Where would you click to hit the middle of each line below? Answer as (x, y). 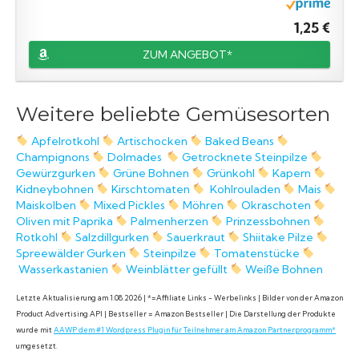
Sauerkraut (196, 238)
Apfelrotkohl (65, 141)
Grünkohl (230, 173)
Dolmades (134, 157)
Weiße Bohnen (284, 270)
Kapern (290, 173)
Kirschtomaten (150, 190)
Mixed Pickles (129, 206)
